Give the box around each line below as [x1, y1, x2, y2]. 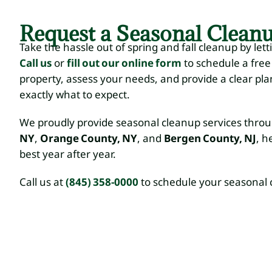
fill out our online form [67, 55, 182, 70]
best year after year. [19, 146, 116, 161]
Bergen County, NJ [164, 131, 256, 145]
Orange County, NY [40, 131, 137, 145]
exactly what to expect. [19, 87, 132, 101]
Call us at [19, 174, 66, 189]
